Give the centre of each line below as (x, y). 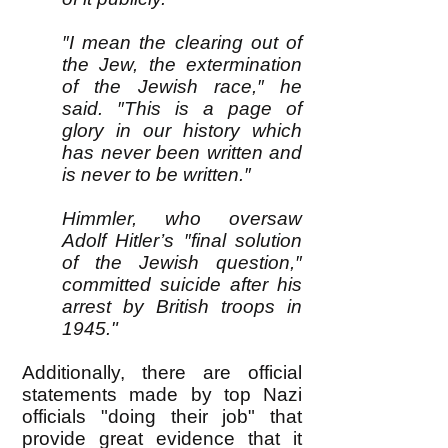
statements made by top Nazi (162, 394)
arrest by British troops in (182, 306)
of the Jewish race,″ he (182, 86)
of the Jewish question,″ (182, 262)
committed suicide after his (182, 284)
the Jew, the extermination (182, 64)
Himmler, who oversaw (182, 218)
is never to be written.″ (156, 174)
